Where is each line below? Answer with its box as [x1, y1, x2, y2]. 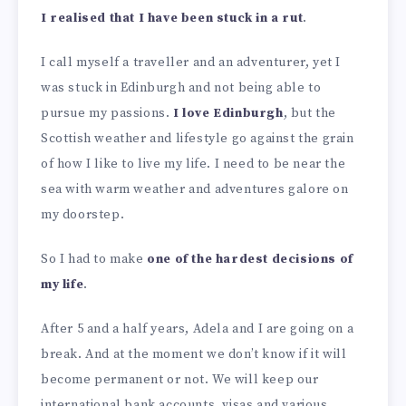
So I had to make [41, 250, 148, 267]
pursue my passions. [41, 104, 173, 121]
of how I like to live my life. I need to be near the [41, 155, 346, 172]
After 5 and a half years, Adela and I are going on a [41, 320, 354, 337]
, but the [283, 104, 337, 121]
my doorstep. [41, 206, 125, 223]
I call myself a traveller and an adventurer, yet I [41, 53, 342, 71]
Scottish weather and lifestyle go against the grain [41, 130, 354, 147]
